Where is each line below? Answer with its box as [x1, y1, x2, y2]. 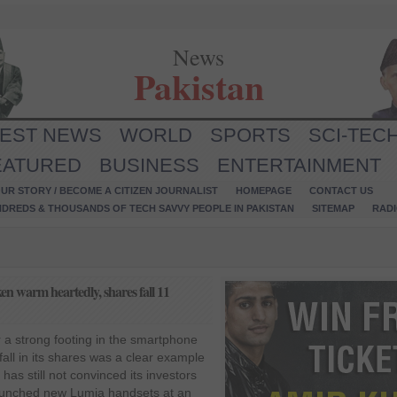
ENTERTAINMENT [217, 154, 381, 176]
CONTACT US [309, 185, 373, 196]
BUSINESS [99, 154, 199, 176]
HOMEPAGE [236, 185, 292, 196]
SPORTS [210, 124, 291, 146]
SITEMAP [312, 203, 354, 214]
